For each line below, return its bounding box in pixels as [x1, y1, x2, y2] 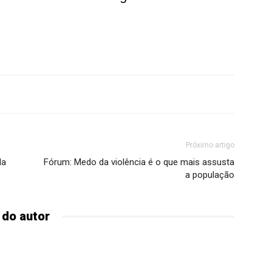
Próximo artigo [186, 141, 234, 149]
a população [185, 169, 234, 180]
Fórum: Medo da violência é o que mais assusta [44, 157, 234, 168]
